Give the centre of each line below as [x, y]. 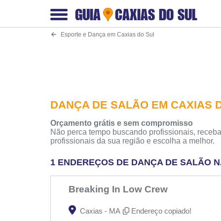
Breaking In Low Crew [119, 189]
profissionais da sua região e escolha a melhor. [132, 141]
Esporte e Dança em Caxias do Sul [106, 35]
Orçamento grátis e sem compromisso [122, 123]
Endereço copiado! [161, 211]
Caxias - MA [100, 211]
